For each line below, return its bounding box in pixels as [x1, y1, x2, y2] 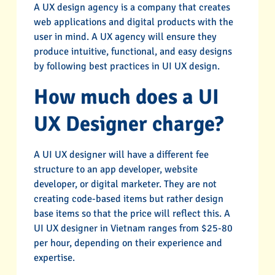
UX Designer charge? [33, 111, 223, 137]
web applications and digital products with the [33, 15, 233, 28]
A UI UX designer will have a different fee [33, 149, 209, 161]
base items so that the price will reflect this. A [33, 207, 230, 220]
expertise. [33, 252, 75, 265]
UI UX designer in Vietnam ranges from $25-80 [33, 222, 233, 235]
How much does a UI [33, 84, 219, 110]
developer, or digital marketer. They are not [33, 178, 217, 191]
